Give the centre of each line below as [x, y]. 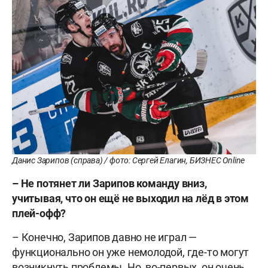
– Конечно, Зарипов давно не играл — [105, 237]
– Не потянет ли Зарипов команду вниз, [109, 184]
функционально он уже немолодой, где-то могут [131, 252]
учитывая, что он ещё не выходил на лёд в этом [130, 199]
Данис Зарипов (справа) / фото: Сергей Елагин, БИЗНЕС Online [129, 161]
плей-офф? [39, 214]
